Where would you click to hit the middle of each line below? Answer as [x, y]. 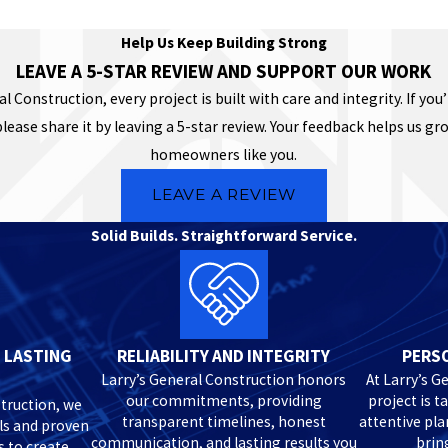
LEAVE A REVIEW [224, 195]
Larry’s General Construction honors [224, 379]
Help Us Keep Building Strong [223, 43]
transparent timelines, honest [223, 421]
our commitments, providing [223, 400]
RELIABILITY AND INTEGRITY [224, 355]
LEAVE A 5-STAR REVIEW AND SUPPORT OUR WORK [224, 71]
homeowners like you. [224, 155]
